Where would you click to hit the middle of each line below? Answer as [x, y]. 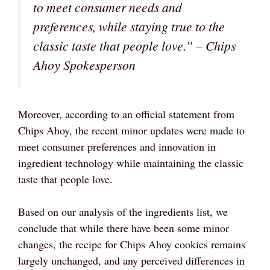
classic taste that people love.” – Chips [134, 45]
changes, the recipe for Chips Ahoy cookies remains [132, 244]
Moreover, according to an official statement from [126, 114]
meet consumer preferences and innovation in [117, 146]
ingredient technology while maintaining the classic [131, 163]
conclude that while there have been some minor [124, 228]
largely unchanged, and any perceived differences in [131, 260]
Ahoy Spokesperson [84, 64]
